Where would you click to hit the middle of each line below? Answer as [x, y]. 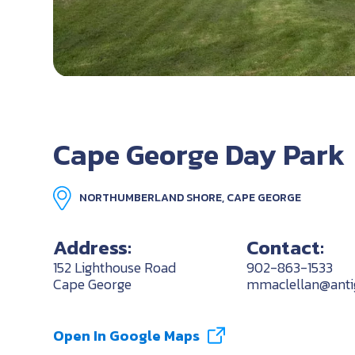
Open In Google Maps [127, 335]
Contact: [285, 247]
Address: [93, 247]
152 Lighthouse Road [115, 267]
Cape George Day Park [199, 155]
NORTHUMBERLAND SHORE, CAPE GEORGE [191, 197]
